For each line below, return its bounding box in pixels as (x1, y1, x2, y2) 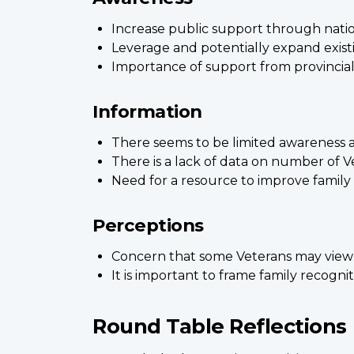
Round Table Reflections (92, 313, 347, 338)
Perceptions (92, 213, 204, 236)
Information (92, 100, 202, 122)
